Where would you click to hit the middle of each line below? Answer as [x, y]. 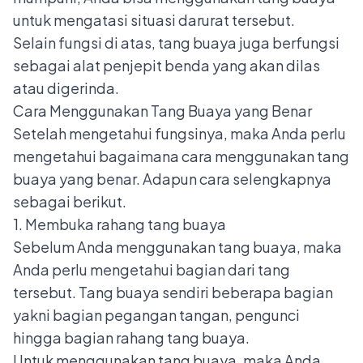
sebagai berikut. [70, 202]
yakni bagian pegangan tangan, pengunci [156, 315]
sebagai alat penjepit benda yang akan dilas [167, 66]
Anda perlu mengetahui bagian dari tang [152, 270]
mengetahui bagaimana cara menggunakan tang [181, 156]
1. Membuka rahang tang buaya [120, 224]
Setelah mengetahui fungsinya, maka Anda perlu [179, 134]
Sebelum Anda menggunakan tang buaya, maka [177, 247]
